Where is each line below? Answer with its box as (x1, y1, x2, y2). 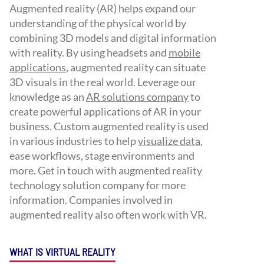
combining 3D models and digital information (9, 31, 216, 45)
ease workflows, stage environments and (9, 149, 194, 163)
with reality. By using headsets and (9, 46, 169, 60)
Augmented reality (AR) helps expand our (9, 2, 196, 15)
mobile (169, 46, 200, 60)
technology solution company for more (9, 179, 186, 192)
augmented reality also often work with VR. (9, 208, 207, 222)
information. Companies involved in (9, 193, 173, 207)
